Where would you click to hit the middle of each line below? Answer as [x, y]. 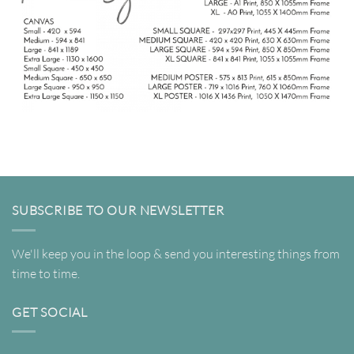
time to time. [48, 273]
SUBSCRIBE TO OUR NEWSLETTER [118, 211]
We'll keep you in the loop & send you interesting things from [176, 253]
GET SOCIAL [50, 312]
